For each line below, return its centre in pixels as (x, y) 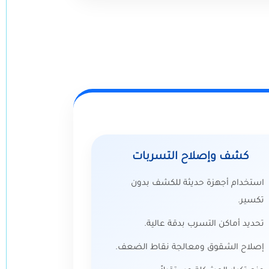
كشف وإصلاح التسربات (190, 157)
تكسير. (251, 201)
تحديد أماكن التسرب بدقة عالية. (204, 225)
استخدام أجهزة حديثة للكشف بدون (198, 184)
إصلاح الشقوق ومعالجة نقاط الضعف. (190, 248)
